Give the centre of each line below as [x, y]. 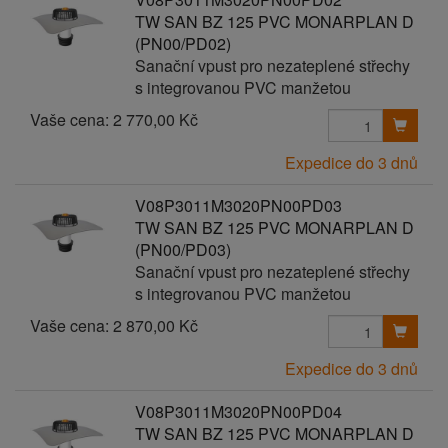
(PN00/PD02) [182, 43]
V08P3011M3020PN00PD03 [238, 205]
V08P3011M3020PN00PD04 [238, 411]
